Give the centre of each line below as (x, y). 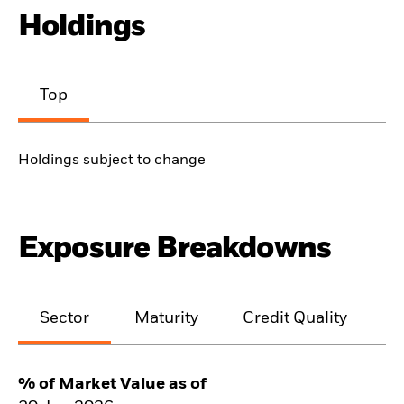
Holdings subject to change (112, 161)
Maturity (166, 318)
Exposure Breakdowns (175, 249)
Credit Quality (295, 318)
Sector (64, 318)
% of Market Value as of (112, 384)
